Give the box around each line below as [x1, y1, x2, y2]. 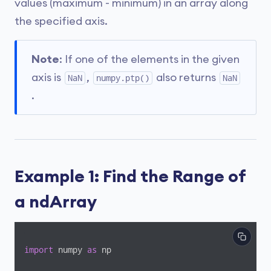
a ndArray [15, 194, 97, 211]
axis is [31, 72, 64, 83]
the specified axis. [15, 16, 108, 27]
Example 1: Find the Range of [15, 168, 246, 185]
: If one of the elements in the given [59, 54, 240, 65]
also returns [154, 72, 218, 83]
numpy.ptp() [96, 73, 149, 83]
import [24, 245, 53, 255]
